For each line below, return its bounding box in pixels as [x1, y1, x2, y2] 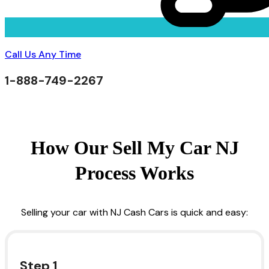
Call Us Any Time [5, 47, 81, 61]
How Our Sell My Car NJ [30, 136, 239, 159]
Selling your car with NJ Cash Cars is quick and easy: [21, 205, 248, 219]
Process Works [75, 162, 194, 184]
